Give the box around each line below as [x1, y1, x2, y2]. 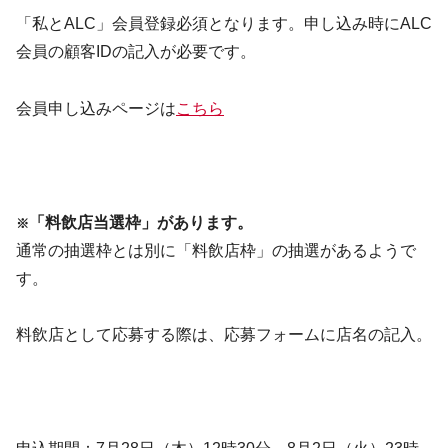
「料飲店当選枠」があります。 [29, 213, 253, 231]
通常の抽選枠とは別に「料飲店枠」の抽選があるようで [16, 241, 416, 259]
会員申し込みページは [16, 99, 176, 117]
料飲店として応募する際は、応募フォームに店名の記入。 [16, 326, 432, 344]
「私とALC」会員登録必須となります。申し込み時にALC [16, 15, 432, 33]
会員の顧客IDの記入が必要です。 [16, 43, 256, 61]
